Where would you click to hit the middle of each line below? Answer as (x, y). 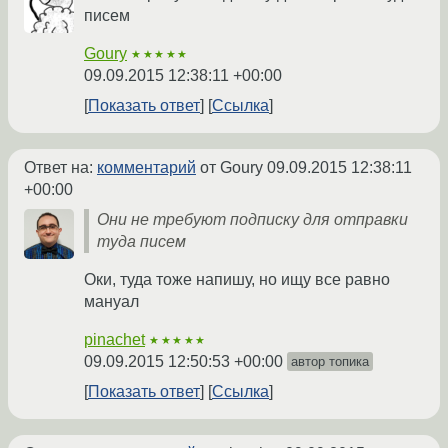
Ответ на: (60, 168)
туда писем (141, 242)
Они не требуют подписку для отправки (252, 220)
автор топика (330, 362)
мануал (111, 302)
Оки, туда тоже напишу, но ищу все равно (237, 280)
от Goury (231, 168)
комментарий (146, 168)
